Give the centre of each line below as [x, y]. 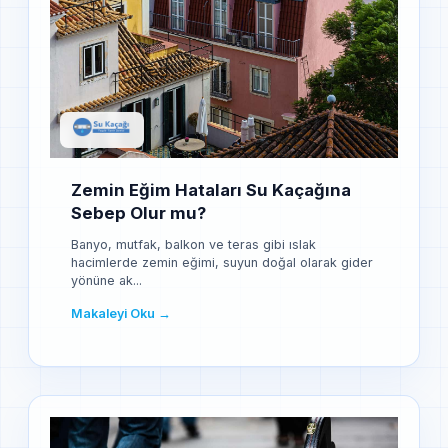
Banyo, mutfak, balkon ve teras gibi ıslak [193, 244]
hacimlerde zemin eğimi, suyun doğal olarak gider [222, 262]
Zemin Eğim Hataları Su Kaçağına [211, 189]
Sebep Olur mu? [138, 212]
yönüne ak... [106, 280]
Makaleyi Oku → [121, 313]
